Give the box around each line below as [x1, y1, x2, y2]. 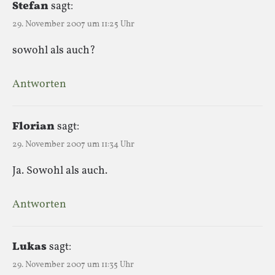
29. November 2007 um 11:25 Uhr [12, 18, 134, 30]
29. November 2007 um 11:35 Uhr [12, 258, 134, 271]
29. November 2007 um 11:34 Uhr [12, 138, 134, 150]
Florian [12, 118, 55, 134]
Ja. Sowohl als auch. [12, 163, 107, 179]
